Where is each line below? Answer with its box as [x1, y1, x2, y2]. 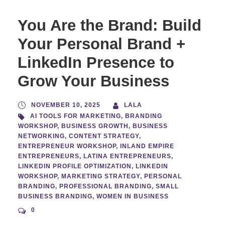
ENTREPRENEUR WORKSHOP [18, 143, 116, 150]
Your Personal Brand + [18, 35, 185, 53]
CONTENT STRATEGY [69, 133, 139, 140]
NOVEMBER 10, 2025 [31, 101, 100, 109]
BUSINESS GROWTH [61, 123, 129, 130]
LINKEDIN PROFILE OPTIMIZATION [18, 163, 132, 170]
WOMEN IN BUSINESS [96, 193, 169, 200]
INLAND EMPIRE [120, 143, 174, 150]
